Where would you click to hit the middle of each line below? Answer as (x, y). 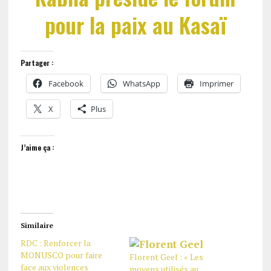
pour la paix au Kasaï (135, 24)
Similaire (37, 225)
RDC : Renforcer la (55, 243)
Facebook (66, 83)
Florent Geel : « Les (166, 257)
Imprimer (216, 83)
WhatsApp (141, 83)
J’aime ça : (37, 147)
